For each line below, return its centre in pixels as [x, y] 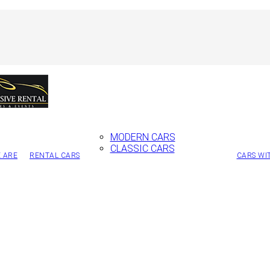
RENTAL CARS [55, 155]
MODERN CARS [143, 137]
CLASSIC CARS [142, 149]
